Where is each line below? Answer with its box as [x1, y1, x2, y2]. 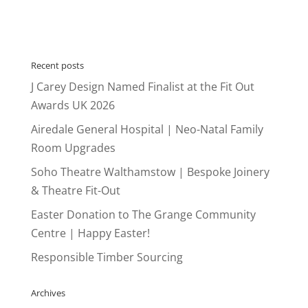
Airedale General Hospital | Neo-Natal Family [30, 122, 263, 137]
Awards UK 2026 [30, 98, 115, 113]
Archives [30, 287, 65, 299]
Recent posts [30, 59, 84, 71]
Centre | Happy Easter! [30, 225, 150, 241]
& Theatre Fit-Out [30, 183, 120, 198]
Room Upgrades [30, 140, 115, 155]
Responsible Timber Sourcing [30, 250, 183, 265]
